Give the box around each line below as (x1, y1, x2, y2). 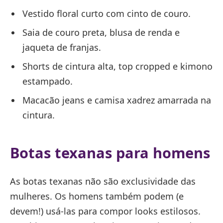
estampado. (22, 75, 73, 87)
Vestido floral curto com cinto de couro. (22, 7, 191, 19)
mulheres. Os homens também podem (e (10, 190, 184, 203)
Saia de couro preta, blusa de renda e (22, 26, 180, 38)
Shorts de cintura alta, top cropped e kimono (22, 60, 213, 72)
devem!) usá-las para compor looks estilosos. (10, 205, 201, 218)
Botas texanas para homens (10, 142, 210, 162)
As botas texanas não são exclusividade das (10, 175, 196, 188)
